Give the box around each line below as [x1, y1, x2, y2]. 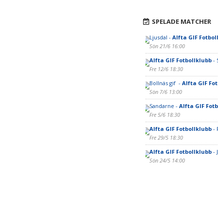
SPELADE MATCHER [151, 17, 211, 26]
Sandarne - [149, 102, 179, 109]
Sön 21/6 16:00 [149, 42, 185, 50]
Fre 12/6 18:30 [149, 65, 183, 73]
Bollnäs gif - [149, 79, 182, 87]
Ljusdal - [149, 34, 172, 41]
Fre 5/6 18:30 [149, 111, 180, 118]
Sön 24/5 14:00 [149, 157, 185, 164]
